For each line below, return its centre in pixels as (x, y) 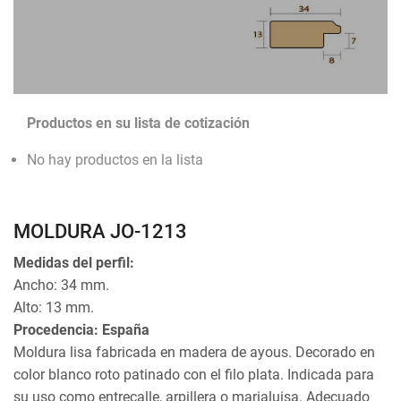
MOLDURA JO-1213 (100, 231)
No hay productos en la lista (115, 160)
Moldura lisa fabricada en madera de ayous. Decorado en (194, 353)
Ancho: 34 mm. (61, 286)
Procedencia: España (81, 330)
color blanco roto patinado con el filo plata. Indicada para (194, 375)
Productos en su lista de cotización (138, 123)
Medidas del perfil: (74, 263)
